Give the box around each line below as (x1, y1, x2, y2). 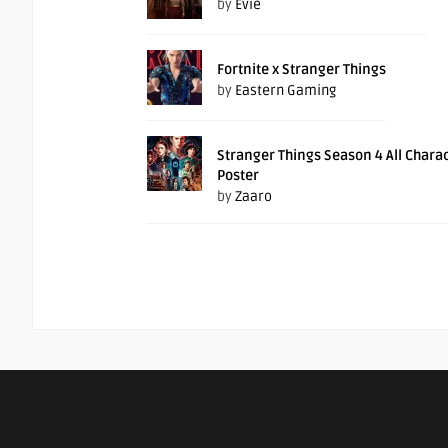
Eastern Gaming (235, 82, 336, 100)
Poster (217, 167, 259, 185)
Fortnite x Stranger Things (217, 61, 386, 79)
